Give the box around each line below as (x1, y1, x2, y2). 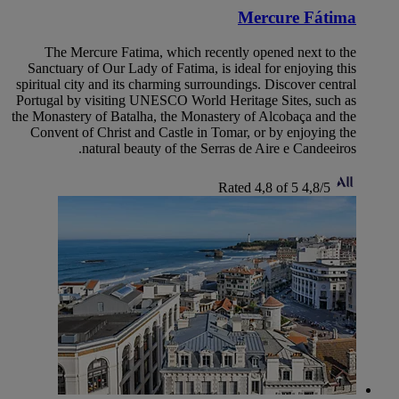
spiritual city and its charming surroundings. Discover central (16, 77, 356, 93)
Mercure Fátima (238, 8, 356, 28)
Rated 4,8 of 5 (218, 180, 298, 196)
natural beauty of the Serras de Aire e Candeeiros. (82, 141, 356, 157)
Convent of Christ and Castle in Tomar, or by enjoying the (30, 125, 356, 141)
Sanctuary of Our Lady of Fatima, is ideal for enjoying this (28, 61, 356, 77)
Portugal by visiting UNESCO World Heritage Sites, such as (16, 93, 356, 109)
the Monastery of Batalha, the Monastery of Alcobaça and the (12, 109, 356, 125)
